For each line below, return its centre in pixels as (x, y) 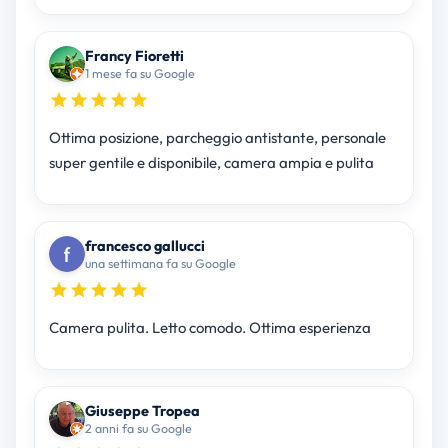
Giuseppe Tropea (142, 411)
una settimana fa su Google (160, 263)
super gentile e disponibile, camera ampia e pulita (211, 163)
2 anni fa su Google (138, 428)
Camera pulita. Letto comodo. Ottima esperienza (209, 328)
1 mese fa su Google (139, 73)
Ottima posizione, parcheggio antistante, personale (217, 138)
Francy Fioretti (134, 56)
